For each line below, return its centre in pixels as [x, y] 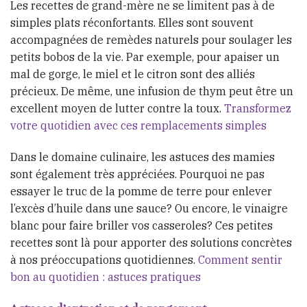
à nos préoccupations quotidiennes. [104, 259]
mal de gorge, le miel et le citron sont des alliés [133, 74]
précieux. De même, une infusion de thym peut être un [152, 91]
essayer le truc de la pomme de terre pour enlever [141, 191]
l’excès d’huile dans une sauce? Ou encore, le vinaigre [149, 208]
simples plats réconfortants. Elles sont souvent [132, 23]
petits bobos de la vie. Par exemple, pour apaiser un [145, 57]
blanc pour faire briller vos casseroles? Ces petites [142, 225]
